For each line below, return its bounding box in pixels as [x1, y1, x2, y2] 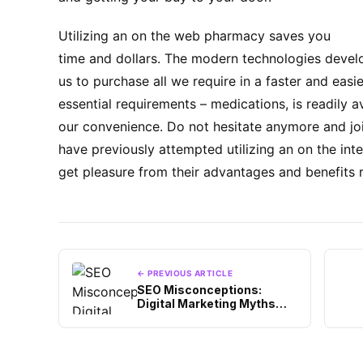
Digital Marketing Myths [137, 296, 275, 310]
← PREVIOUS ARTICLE [137, 267, 233, 278]
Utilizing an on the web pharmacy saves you [58, 28, 331, 45]
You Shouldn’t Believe [137, 310, 262, 324]
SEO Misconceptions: [137, 282, 262, 297]
